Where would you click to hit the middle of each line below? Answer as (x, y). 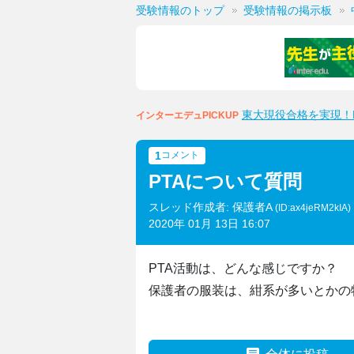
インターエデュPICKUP (187, 115)
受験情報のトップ (180, 10)
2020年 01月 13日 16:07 (209, 224)
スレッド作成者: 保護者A (212, 207)
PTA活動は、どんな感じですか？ (243, 268)
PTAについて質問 (225, 181)
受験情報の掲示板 (288, 10)
